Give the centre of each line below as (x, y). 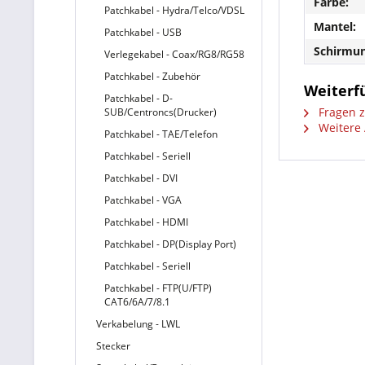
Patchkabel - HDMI (146, 222)
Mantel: (335, 26)
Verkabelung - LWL (138, 324)
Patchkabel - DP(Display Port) (170, 244)
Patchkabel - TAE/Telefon (161, 134)
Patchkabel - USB (143, 32)
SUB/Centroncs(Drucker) (161, 112)
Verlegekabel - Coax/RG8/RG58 (174, 54)
